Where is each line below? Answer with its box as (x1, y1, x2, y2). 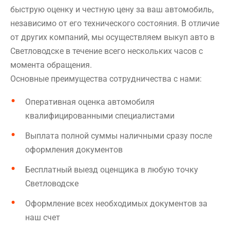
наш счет (25, 213, 60, 222)
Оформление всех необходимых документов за (25, 199, 207, 208)
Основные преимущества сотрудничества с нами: (10, 74, 202, 84)
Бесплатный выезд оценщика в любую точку (25, 165, 198, 175)
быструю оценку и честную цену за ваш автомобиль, (10, 5, 214, 14)
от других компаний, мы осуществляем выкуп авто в (10, 32, 215, 42)
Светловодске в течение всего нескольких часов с (10, 46, 203, 56)
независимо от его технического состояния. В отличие (10, 18, 219, 28)
